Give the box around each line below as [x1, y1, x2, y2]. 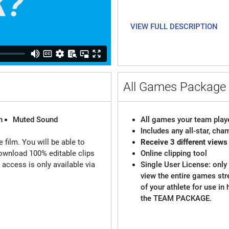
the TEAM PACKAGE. [141, 194, 212, 203]
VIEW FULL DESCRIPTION [130, 21, 218, 31]
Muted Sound [12, 115, 58, 125]
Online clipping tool [141, 149, 210, 158]
